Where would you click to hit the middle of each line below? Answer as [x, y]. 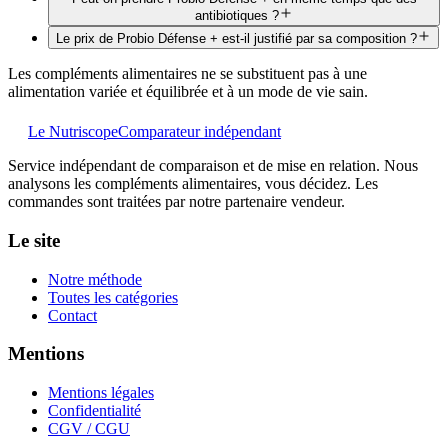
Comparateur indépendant [199, 132]
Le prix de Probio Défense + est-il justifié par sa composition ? [236, 39]
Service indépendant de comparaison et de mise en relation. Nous [213, 166]
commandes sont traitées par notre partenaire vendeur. [176, 202]
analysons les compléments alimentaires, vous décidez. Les [193, 184]
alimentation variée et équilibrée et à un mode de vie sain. [188, 92]
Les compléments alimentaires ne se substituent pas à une [187, 74]
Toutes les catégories [113, 297]
